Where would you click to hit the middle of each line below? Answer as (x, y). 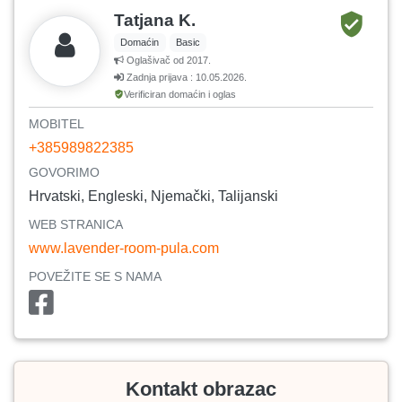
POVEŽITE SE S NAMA (95, 277)
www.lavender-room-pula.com (124, 249)
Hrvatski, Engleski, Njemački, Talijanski (153, 197)
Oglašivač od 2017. (167, 61)
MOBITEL (57, 124)
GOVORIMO (64, 173)
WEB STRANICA (76, 225)
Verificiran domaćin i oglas (180, 95)
